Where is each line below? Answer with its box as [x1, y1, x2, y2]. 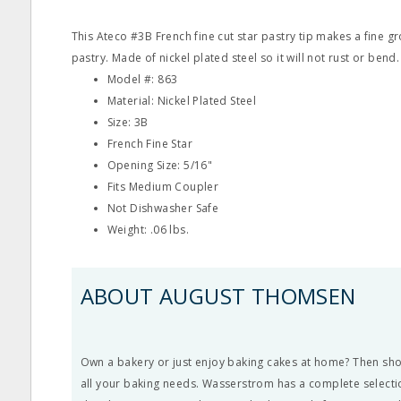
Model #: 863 [107, 72, 178, 87]
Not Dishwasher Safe [107, 200, 219, 216]
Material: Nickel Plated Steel [107, 93, 257, 108]
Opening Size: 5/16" [107, 158, 213, 173]
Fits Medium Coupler [107, 179, 219, 194]
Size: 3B [107, 115, 149, 130]
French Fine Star [107, 136, 192, 151]
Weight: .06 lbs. [107, 222, 189, 237]
